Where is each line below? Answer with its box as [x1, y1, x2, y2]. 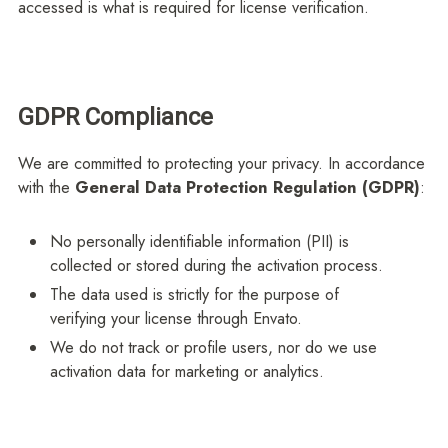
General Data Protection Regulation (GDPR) [74, 175, 420, 199]
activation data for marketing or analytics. [50, 359, 325, 383]
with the [17, 175, 75, 199]
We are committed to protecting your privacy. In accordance [17, 151, 425, 175]
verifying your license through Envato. [50, 306, 303, 330]
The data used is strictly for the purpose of [50, 282, 340, 306]
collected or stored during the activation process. [50, 253, 384, 277]
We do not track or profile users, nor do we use [50, 335, 378, 359]
